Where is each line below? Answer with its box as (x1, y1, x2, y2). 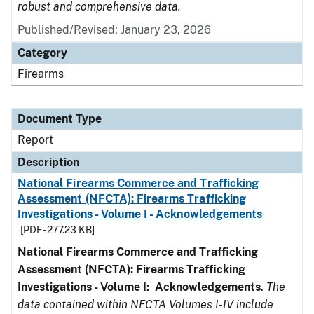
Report (18, 133, 53, 146)
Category (18, 46, 67, 60)
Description (18, 156, 79, 169)
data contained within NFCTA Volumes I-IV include (18, 298, 273, 311)
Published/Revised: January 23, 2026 (18, 23, 211, 36)
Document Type (18, 112, 102, 125)
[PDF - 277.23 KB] (20, 224, 95, 235)
